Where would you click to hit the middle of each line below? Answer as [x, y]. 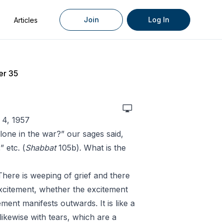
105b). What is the [91, 148]
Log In [159, 20]
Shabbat [40, 148]
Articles [26, 20]
